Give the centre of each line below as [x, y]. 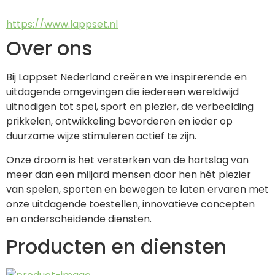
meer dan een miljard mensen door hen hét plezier [129, 174]
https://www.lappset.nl [62, 25]
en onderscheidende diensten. [79, 219]
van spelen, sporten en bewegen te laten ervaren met [137, 189]
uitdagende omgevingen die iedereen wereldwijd [122, 92]
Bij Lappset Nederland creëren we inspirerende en [126, 77]
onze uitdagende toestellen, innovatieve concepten [130, 204]
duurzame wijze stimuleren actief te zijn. [101, 136]
